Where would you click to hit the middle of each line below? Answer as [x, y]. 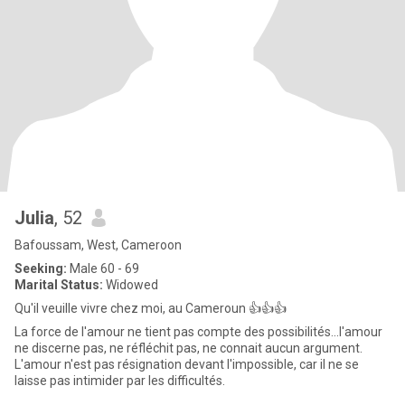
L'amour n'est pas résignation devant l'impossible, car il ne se [187, 364]
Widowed [131, 285]
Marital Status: [59, 285]
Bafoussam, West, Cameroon [98, 245]
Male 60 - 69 [103, 268]
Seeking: [41, 268]
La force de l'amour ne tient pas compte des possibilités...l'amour [198, 332]
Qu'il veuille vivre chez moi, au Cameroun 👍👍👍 [151, 308]
